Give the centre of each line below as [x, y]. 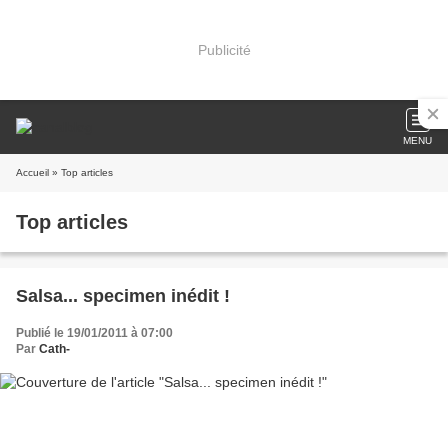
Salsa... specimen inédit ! [123, 296]
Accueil [32, 172]
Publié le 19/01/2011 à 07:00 [94, 333]
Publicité [224, 49]
